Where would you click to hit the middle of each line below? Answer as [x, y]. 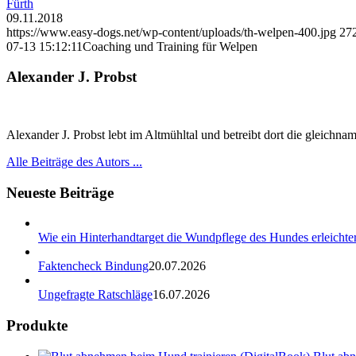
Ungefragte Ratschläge [95, 295]
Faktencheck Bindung [93, 266]
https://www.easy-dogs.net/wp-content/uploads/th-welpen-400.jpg [171, 32]
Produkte [37, 326]
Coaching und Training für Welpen [170, 46]
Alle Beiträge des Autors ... [74, 161]
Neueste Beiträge [60, 192]
